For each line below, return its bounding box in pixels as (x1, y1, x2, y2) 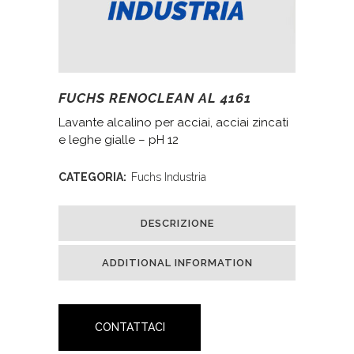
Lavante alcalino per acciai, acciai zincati (58, 115, 288, 130)
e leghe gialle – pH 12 (58, 133, 179, 147)
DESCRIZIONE (140, 217, 214, 229)
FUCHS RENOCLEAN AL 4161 (58, 90, 251, 106)
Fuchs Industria (131, 171, 206, 183)
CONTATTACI (94, 321, 165, 333)
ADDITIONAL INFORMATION (101, 257, 253, 269)
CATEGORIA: (58, 171, 129, 183)
